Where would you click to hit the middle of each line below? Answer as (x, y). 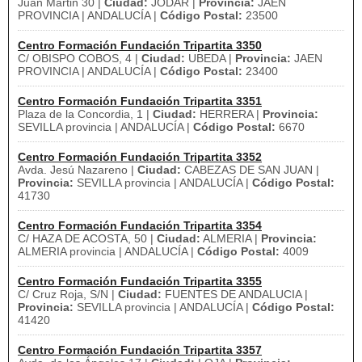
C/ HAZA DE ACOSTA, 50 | (87, 238)
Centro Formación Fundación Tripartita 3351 (140, 101)
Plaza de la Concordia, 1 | (85, 114)
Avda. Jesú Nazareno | (78, 170)
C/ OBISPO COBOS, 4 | (80, 58)
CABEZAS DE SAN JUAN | (250, 170)
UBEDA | (210, 58)
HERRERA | (229, 114)
